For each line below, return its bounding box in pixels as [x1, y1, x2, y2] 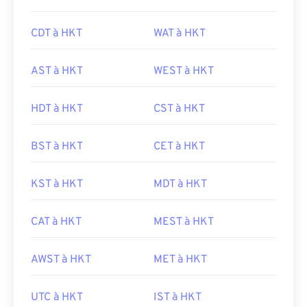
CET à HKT [153, 140, 205, 153]
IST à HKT [153, 291, 201, 304]
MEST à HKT [153, 215, 214, 229]
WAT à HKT [153, 27, 206, 40]
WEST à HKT [153, 64, 214, 78]
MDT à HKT [153, 177, 207, 191]
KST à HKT [31, 177, 83, 191]
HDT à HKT [31, 102, 83, 116]
